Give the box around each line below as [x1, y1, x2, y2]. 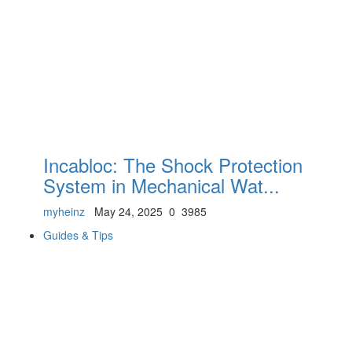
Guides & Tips [43, 227, 113, 244]
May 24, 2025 [88, 203, 163, 220]
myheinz [43, 203, 85, 220]
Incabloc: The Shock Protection [43, 151, 302, 179]
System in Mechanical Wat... [43, 171, 280, 200]
